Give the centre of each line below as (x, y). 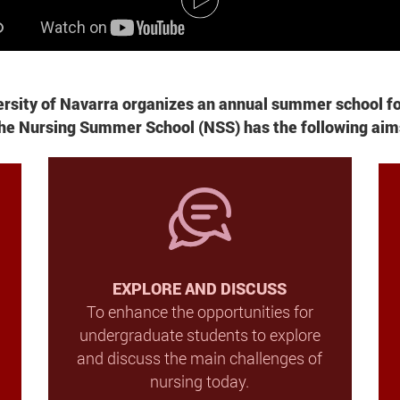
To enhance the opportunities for (200, 311)
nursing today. (200, 381)
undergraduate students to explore (200, 334)
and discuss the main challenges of (200, 358)
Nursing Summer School (107, 126)
